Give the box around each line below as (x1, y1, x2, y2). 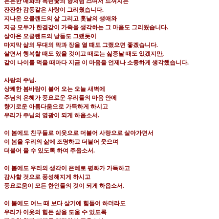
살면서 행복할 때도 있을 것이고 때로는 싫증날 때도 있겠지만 (4, 50, 162, 58)
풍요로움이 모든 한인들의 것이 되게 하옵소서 (4, 182, 123, 190)
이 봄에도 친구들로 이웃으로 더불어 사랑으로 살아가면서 (4, 130, 153, 137)
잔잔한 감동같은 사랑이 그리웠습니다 (4, 6, 102, 14)
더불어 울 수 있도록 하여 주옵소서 (4, 147, 93, 154)
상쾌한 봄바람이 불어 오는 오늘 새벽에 (4, 86, 105, 93)
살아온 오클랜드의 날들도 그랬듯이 (4, 33, 96, 40)
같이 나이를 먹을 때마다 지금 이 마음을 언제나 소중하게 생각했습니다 (4, 59, 187, 66)
